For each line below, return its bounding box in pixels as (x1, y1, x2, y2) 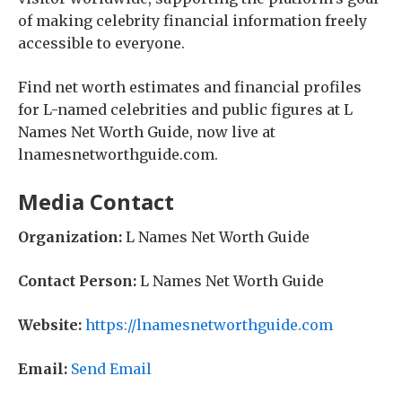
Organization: (18, 228, 122, 246)
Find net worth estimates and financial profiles (18, 78, 362, 96)
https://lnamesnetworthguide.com (85, 316, 333, 334)
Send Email (71, 360, 152, 378)
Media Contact (18, 187, 174, 216)
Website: (18, 316, 82, 334)
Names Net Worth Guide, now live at (18, 123, 275, 141)
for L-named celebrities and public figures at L (18, 100, 353, 118)
